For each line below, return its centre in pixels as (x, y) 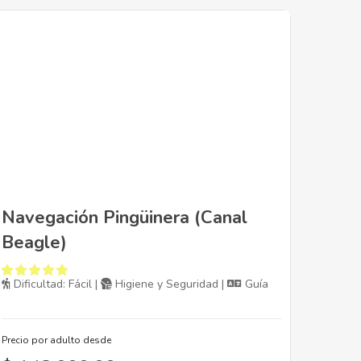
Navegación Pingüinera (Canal (124, 218)
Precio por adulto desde (56, 340)
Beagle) (34, 243)
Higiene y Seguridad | (170, 284)
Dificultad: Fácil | (56, 284)
